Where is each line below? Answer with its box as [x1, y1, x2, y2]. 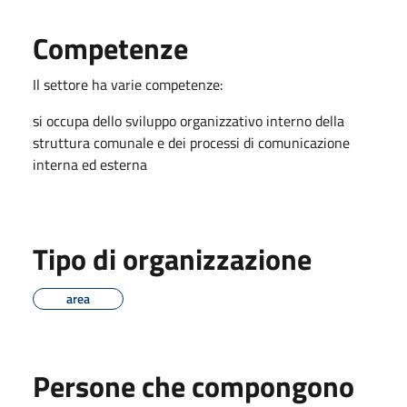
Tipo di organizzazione [33, 236, 312, 281]
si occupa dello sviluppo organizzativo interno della [33, 109, 344, 132]
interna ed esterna [33, 153, 147, 175]
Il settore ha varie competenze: [33, 73, 223, 95]
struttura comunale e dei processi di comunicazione [33, 131, 350, 154]
